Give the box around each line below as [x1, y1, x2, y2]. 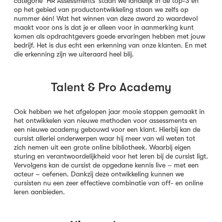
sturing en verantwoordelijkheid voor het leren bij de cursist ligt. [14, 152, 208, 161]
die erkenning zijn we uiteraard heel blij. [14, 50, 134, 58]
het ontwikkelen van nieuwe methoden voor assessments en [14, 116, 197, 125]
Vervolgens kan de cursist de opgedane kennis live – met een [14, 161, 199, 169]
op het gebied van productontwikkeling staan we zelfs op [14, 5, 188, 13]
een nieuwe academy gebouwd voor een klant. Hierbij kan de [14, 125, 200, 134]
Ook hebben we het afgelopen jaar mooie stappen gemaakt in [14, 108, 205, 116]
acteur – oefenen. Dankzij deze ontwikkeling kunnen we [14, 170, 184, 178]
